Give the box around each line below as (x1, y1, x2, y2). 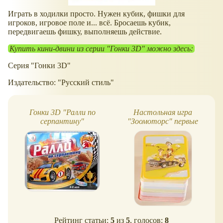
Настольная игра (133, 108, 192, 116)
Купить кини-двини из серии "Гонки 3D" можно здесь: (9, 44, 193, 53)
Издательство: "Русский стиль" (8, 78, 114, 87)
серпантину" (40, 116, 84, 125)
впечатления (141, 125, 185, 134)
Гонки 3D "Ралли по (29, 108, 96, 116)
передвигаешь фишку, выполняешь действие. (8, 27, 162, 36)
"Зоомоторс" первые (127, 116, 198, 125)
